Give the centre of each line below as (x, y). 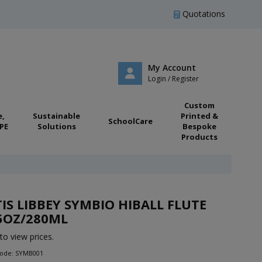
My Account (172, 67)
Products (199, 137)
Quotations (203, 14)
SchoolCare (130, 121)
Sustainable (56, 116)
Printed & (199, 116)
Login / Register (173, 78)
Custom (199, 105)
